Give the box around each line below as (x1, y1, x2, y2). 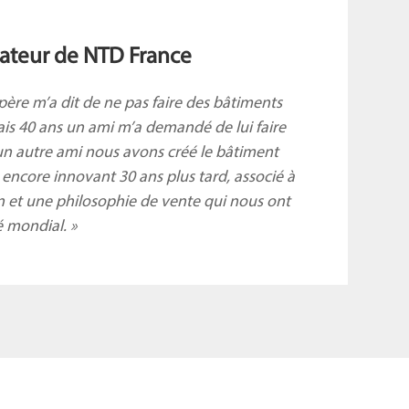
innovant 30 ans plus (53, 169, 198, 186)
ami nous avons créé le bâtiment (56, 144, 278, 162)
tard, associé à (198, 169, 295, 186)
